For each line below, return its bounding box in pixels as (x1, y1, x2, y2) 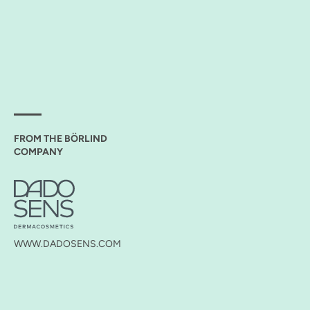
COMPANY (14, 146, 63, 158)
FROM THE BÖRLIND (14, 133, 107, 145)
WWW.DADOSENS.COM (14, 238, 121, 250)
